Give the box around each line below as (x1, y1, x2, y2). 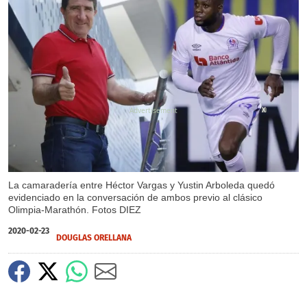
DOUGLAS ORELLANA (56, 233, 132, 243)
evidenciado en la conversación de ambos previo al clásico (8, 192, 262, 204)
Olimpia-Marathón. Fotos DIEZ (8, 204, 141, 216)
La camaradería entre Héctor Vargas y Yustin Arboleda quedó (8, 180, 275, 191)
